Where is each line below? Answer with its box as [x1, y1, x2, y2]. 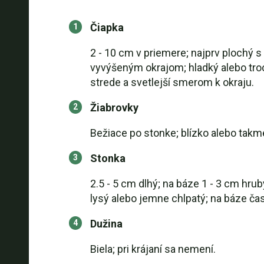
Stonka [90, 152, 126, 164]
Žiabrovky [90, 101, 138, 114]
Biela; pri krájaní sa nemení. [90, 243, 216, 255]
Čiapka [90, 21, 124, 34]
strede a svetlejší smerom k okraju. [90, 76, 254, 88]
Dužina [90, 217, 123, 230]
